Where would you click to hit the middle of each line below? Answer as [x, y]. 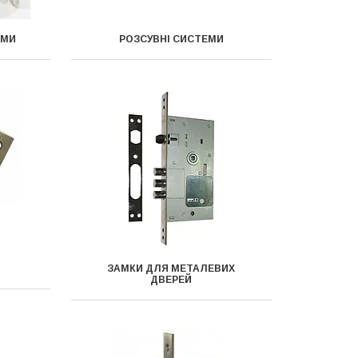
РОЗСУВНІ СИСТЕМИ [171, 39]
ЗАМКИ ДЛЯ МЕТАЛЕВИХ [171, 268]
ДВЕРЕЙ [171, 280]
